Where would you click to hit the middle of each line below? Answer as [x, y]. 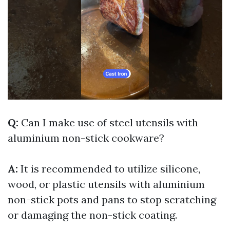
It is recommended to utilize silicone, [110, 169]
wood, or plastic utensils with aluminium [106, 184]
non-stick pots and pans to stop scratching [112, 200]
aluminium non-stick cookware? [86, 138]
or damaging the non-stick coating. [92, 215]
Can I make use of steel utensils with [110, 123]
